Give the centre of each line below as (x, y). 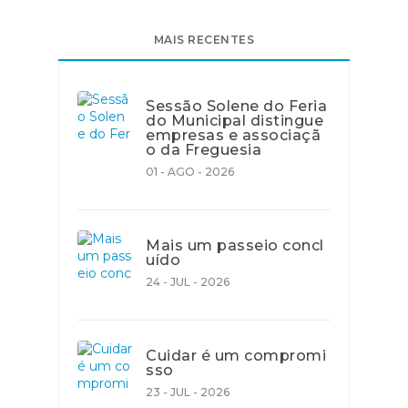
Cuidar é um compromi (236, 356)
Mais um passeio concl (235, 245)
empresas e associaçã (233, 135)
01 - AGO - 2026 (190, 172)
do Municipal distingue (235, 121)
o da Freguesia (204, 150)
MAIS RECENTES (204, 40)
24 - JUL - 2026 (188, 282)
